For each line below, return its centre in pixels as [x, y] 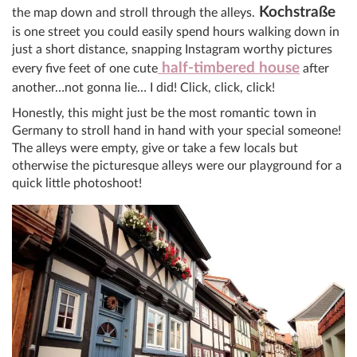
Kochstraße [295, 13]
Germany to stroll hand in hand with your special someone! [177, 131]
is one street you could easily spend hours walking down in [176, 32]
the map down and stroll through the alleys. [133, 13]
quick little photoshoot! [77, 184]
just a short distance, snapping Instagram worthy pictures [172, 50]
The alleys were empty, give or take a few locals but [155, 149]
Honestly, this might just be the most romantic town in [164, 114]
